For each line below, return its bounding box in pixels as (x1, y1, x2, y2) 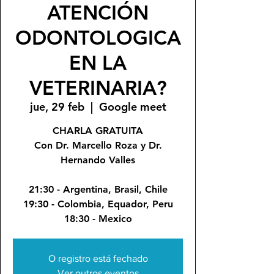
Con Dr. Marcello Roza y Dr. (34, 139, 162, 151)
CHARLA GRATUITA (53, 124, 143, 136)
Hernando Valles (61, 154, 135, 166)
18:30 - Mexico (64, 212, 132, 224)
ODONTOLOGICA (15, 24, 181, 50)
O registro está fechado (48, 253, 148, 264)
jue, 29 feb (29, 99, 84, 114)
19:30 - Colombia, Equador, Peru (23, 198, 173, 210)
